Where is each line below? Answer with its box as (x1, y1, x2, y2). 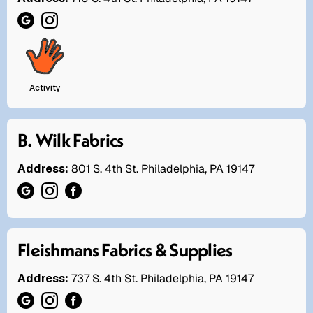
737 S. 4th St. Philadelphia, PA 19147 (71, 271, 254, 286)
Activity (29, 82, 61, 94)
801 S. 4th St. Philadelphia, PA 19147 (71, 161, 254, 177)
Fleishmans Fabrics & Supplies (17, 238, 233, 262)
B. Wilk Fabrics (17, 129, 124, 152)
